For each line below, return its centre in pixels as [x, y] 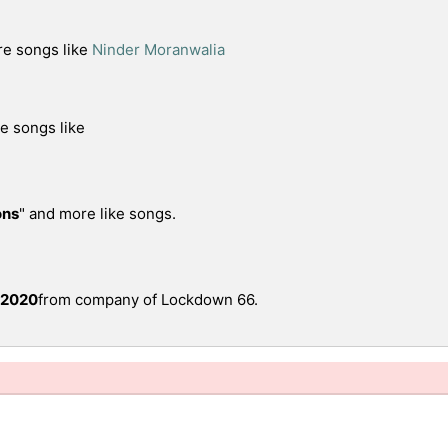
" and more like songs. [97, 213]
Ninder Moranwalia [158, 49]
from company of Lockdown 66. [148, 299]
